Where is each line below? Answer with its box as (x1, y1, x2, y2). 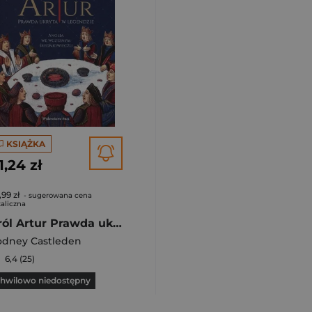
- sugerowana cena (22, 191, 92, 200)
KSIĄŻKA (6, 138, 45, 149)
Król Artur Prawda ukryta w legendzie (113, 217, 122, 230)
